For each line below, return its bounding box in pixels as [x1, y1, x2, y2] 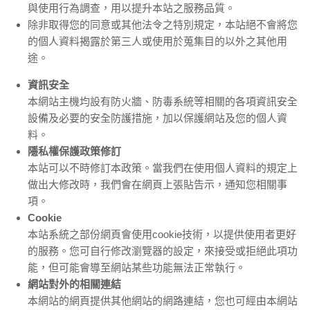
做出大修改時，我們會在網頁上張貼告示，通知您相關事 [28, 178, 287, 190]
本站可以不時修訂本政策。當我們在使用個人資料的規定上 [28, 161, 298, 174]
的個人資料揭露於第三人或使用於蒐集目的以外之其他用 [28, 35, 287, 47]
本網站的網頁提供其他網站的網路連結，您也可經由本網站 [28, 294, 298, 307]
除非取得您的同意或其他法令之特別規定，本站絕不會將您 [28, 18, 298, 30]
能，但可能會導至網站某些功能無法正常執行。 [28, 261, 246, 273]
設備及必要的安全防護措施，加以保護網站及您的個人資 [28, 111, 287, 124]
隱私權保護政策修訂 [28, 145, 121, 157]
